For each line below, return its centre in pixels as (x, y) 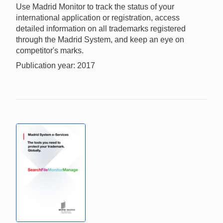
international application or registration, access (98, 17)
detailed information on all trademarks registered (101, 28)
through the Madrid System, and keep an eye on (100, 39)
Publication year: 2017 (56, 65)
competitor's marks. (50, 50)
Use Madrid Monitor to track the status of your (95, 6)
